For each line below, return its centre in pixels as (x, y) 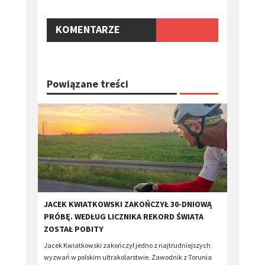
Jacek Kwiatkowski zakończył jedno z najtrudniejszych (127, 245)
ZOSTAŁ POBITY (74, 229)
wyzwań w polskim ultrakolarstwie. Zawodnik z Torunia (128, 257)
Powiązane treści (88, 84)
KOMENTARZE (88, 30)
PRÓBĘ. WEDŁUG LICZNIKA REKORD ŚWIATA (124, 217)
